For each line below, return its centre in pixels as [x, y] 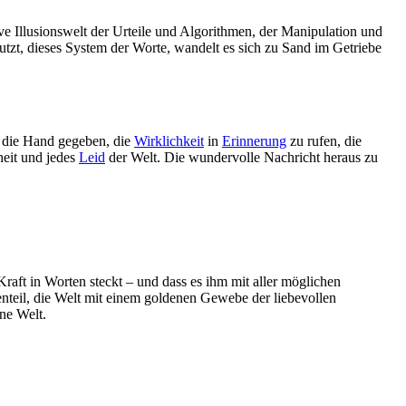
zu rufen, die [324, 140]
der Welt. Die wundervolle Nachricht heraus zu [242, 157]
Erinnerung [254, 140]
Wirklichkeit [169, 140]
